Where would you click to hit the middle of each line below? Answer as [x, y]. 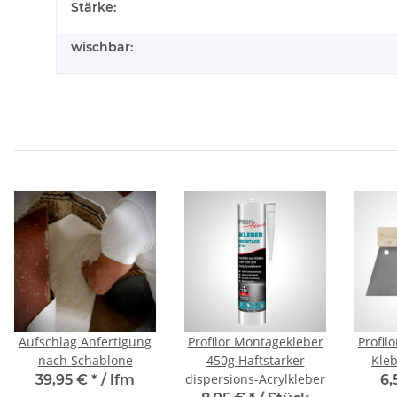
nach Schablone [85, 360]
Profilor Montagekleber [255, 342]
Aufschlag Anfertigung [85, 342]
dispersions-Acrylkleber [255, 379]
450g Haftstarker [255, 360]
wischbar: [102, 47]
